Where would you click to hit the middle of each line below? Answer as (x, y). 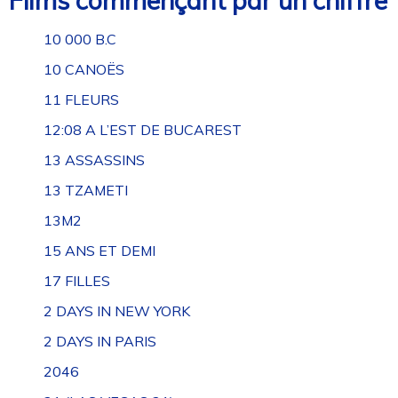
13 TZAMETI (86, 191)
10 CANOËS (84, 70)
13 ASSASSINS (95, 160)
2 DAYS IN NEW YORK (117, 311)
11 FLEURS (82, 100)
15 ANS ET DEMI (100, 251)
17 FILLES (77, 281)
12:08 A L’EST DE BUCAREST (143, 130)
